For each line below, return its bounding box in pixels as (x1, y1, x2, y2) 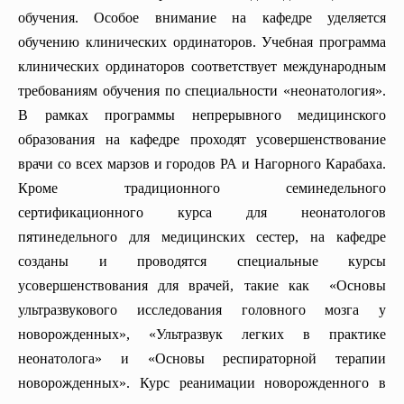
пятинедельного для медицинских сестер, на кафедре (18, 229, 386, 245)
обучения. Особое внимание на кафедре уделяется (18, 10, 386, 26)
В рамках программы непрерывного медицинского (18, 107, 386, 124)
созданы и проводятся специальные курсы (18, 253, 386, 270)
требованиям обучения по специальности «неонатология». (18, 83, 386, 99)
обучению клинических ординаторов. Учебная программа (18, 34, 386, 50)
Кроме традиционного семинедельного (18, 180, 386, 197)
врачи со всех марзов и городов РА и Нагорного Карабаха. (18, 156, 386, 172)
